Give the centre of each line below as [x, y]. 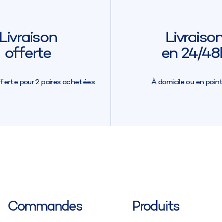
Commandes [45, 207]
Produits [156, 207]
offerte [28, 54]
